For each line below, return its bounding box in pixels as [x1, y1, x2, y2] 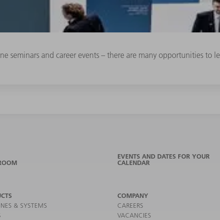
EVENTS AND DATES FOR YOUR [117, 152, 210, 161]
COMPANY [117, 192, 148, 200]
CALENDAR [117, 159, 150, 167]
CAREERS [117, 201, 143, 210]
